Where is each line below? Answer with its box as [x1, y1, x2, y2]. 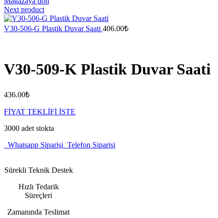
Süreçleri [25, 191, 53, 200]
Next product [4, 5, 44, 14]
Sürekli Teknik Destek [4, 165, 73, 174]
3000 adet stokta [4, 124, 54, 132]
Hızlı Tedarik [18, 182, 59, 191]
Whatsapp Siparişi [4, 140, 63, 149]
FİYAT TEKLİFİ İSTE [4, 107, 75, 116]
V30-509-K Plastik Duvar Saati [4, 60, 211, 78]
